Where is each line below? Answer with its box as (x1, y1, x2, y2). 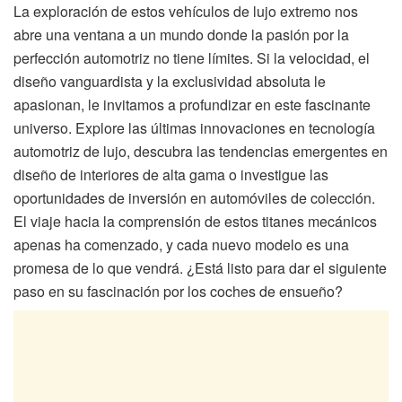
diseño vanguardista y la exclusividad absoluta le (13, 70, 326, 92)
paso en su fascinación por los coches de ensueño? (13, 280, 343, 301)
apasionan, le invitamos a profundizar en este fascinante (13, 93, 371, 115)
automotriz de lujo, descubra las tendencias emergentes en (13, 140, 388, 162)
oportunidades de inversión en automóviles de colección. (13, 187, 375, 208)
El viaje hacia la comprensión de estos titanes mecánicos (13, 210, 377, 232)
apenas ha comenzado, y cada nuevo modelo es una (13, 233, 349, 255)
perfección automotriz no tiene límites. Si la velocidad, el (13, 47, 370, 68)
